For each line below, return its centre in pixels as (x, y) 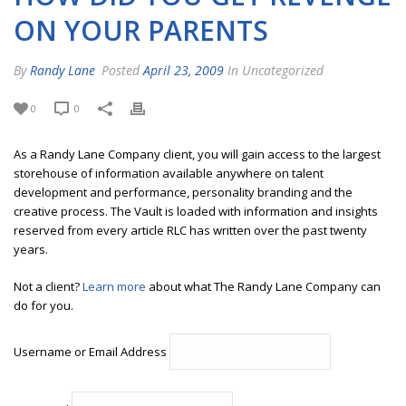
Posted (121, 70)
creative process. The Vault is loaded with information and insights (196, 211)
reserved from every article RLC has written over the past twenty (190, 230)
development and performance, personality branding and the (183, 192)
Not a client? (48, 286)
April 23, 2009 (184, 70)
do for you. (43, 305)
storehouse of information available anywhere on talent (169, 173)
